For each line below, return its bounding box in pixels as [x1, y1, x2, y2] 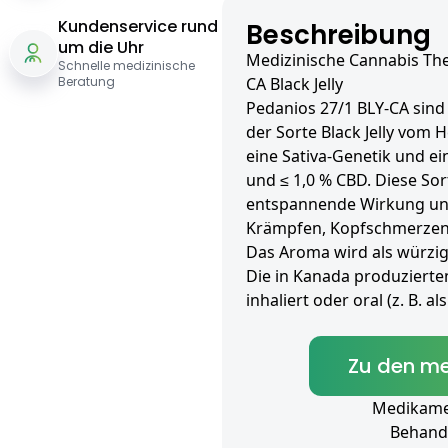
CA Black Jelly [245, 73, 343, 96]
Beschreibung [245, 17, 431, 54]
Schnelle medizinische [57, 57, 195, 75]
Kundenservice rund [57, 15, 218, 39]
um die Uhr [57, 36, 144, 60]
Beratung [57, 73, 115, 91]
